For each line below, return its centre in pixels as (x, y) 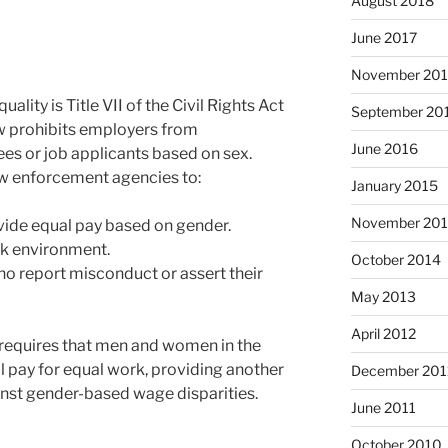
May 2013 (383, 297)
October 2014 (395, 260)
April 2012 (383, 334)
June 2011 (383, 408)
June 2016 (384, 149)
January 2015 (394, 186)
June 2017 (383, 38)
